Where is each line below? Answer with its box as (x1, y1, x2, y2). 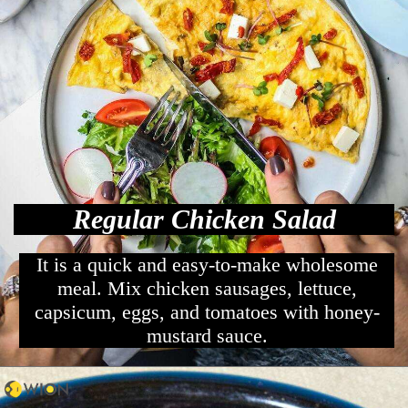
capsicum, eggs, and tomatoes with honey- (34, 301, 380, 324)
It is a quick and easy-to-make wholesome (36, 253, 378, 277)
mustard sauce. (146, 324, 268, 348)
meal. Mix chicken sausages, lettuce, (56, 277, 357, 301)
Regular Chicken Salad (72, 203, 336, 234)
